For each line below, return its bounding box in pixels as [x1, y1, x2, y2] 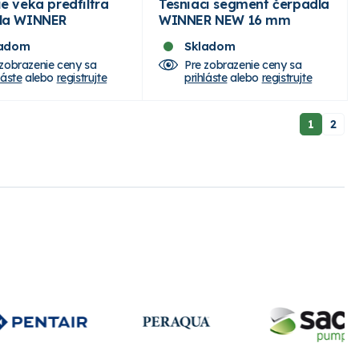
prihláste [184, 70, 228, 85]
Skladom [184, 38, 236, 54]
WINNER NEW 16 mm [159, 11, 291, 28]
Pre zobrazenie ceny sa [184, 57, 302, 72]
